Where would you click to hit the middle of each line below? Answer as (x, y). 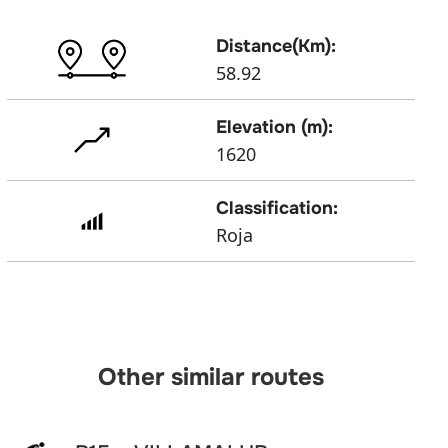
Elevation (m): (274, 126)
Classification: (276, 207)
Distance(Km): (275, 45)
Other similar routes (210, 377)
